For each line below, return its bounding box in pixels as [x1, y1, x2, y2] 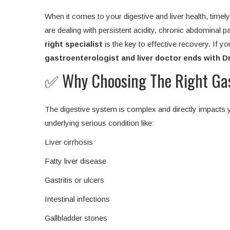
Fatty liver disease [45, 157, 106, 166]
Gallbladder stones [45, 214, 107, 223]
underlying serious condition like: [45, 119, 154, 128]
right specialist [45, 40, 103, 49]
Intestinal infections [45, 195, 110, 204]
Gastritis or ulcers [45, 176, 104, 185]
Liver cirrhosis [45, 138, 93, 147]
